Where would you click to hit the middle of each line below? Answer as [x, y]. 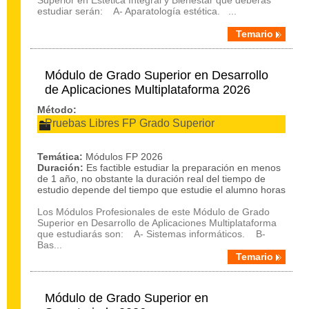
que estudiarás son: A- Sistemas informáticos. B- [151, 234]
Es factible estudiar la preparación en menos [183, 168]
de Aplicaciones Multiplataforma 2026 [148, 90]
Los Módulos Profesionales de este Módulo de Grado [153, 212]
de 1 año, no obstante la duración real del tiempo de [151, 179]
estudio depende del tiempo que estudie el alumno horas [161, 190]
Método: [57, 110]
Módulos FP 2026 [124, 157]
